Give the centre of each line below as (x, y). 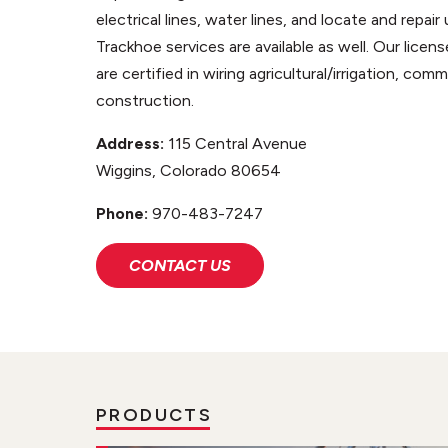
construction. (145, 100)
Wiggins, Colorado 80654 (188, 170)
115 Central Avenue (237, 143)
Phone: (124, 213)
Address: (132, 143)
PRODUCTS (154, 415)
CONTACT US (180, 265)
